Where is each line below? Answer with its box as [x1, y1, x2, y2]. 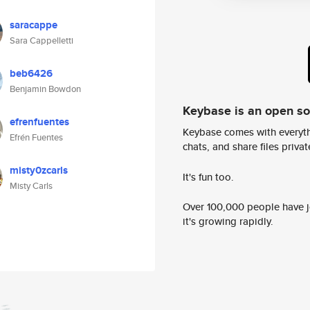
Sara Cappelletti [10, 34, 73, 47]
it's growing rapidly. [183, 214, 273, 229]
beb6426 [10, 66, 53, 81]
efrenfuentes [10, 114, 69, 129]
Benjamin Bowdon [10, 82, 81, 95]
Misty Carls [10, 179, 53, 192]
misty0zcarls [10, 163, 68, 178]
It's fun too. [183, 169, 234, 184]
